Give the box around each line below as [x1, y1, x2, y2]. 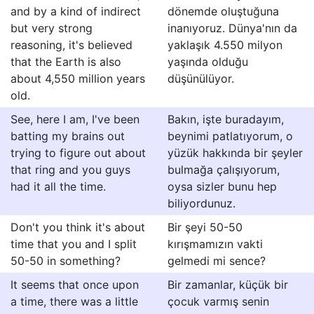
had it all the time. [11, 179, 106, 193]
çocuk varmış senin [168, 294, 269, 308]
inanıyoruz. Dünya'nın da [168, 21, 297, 35]
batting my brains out [11, 129, 125, 143]
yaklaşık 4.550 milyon [168, 38, 282, 52]
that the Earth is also [11, 55, 121, 69]
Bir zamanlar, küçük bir [168, 278, 288, 292]
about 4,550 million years [11, 71, 145, 86]
